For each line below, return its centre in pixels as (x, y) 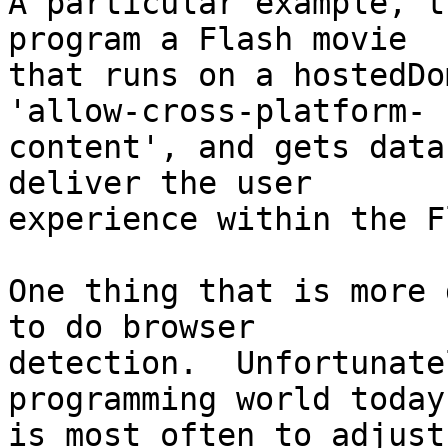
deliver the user (179, 183)
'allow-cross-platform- (226, 111)
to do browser (150, 327)
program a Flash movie (226, 39)
